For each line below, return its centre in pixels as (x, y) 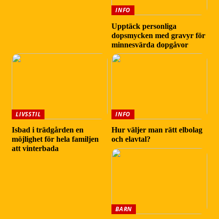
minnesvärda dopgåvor (150, 44)
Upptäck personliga (144, 26)
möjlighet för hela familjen (55, 139)
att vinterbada (35, 149)
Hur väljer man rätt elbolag (157, 130)
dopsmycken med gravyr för (159, 35)
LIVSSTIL (28, 114)
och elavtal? (131, 139)
